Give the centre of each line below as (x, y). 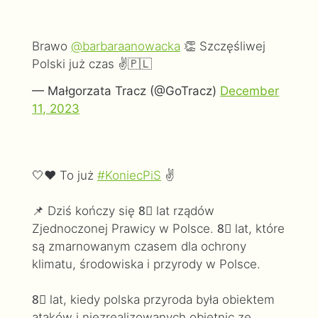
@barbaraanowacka (126, 46)
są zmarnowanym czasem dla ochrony (139, 247)
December (250, 91)
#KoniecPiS (130, 176)
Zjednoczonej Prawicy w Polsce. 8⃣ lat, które (159, 229)
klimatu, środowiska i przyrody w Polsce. (147, 264)
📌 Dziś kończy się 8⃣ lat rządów (124, 211)
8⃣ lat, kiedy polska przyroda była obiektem (154, 300)
